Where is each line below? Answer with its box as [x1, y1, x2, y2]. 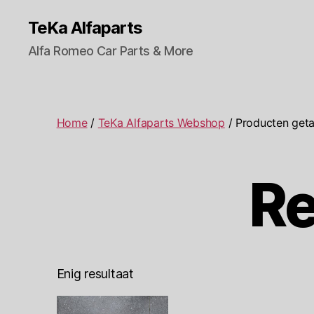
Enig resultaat [56, 266, 134, 282]
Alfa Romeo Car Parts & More [28, 43, 193, 58]
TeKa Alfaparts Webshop [97, 115, 225, 130]
